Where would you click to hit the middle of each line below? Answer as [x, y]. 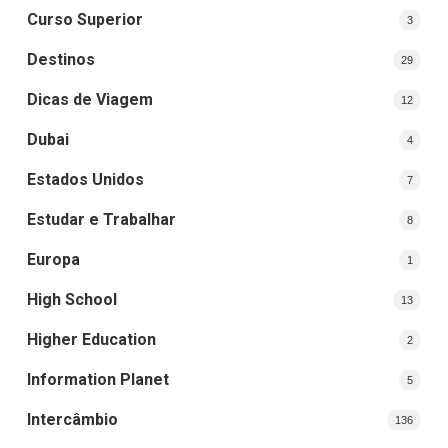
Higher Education [91, 339]
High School [71, 299]
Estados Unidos [85, 179]
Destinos [60, 59]
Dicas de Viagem [89, 99]
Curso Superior [84, 19]
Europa [53, 259]
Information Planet [97, 379]
